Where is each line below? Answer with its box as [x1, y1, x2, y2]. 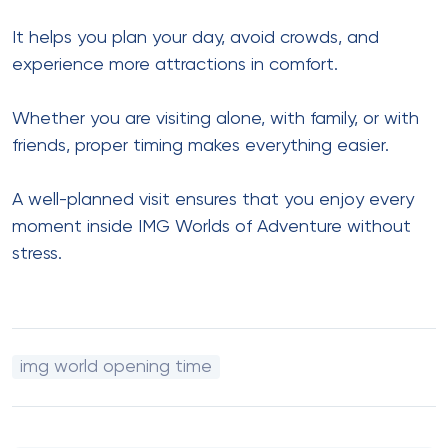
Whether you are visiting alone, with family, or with [12, 109, 419, 128]
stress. [12, 244, 62, 263]
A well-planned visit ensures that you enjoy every [12, 190, 414, 209]
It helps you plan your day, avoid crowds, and [12, 28, 379, 47]
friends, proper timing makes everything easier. [12, 136, 389, 155]
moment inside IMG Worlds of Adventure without [12, 217, 411, 236]
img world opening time [20, 357, 212, 376]
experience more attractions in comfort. [12, 55, 338, 74]
